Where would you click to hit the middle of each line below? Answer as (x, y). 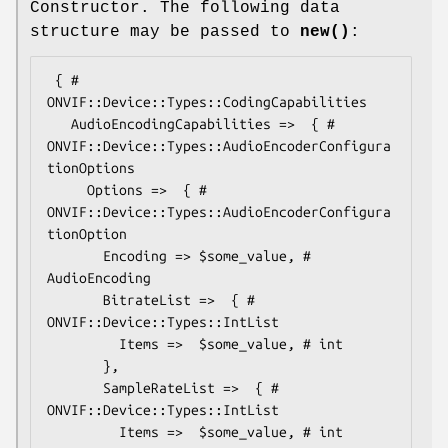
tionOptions (91, 167)
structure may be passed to (165, 31)
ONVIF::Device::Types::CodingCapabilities (207, 101)
